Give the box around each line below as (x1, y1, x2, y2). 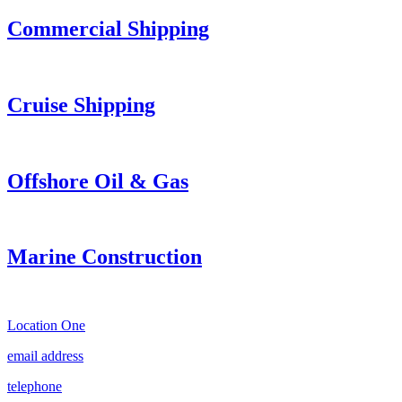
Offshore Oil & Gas (7, 169, 188, 193)
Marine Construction (7, 245, 202, 269)
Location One (7, 318, 85, 334)
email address (7, 348, 83, 364)
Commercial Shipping (7, 17, 209, 41)
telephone (7, 379, 62, 395)
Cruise (7, 92, 68, 117)
